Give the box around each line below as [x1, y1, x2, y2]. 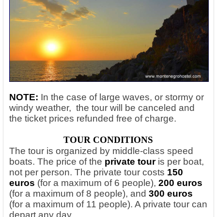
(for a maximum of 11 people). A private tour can [9, 199, 207, 209]
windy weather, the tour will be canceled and [9, 102, 195, 113]
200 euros [158, 177, 202, 188]
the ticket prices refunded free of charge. [9, 113, 176, 124]
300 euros [149, 188, 193, 199]
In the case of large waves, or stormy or [38, 92, 204, 102]
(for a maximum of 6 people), [35, 177, 158, 188]
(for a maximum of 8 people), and [9, 188, 149, 199]
